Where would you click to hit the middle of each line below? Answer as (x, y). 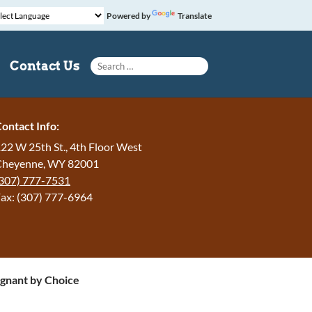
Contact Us (45, 66)
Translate (194, 15)
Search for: (121, 56)
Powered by (127, 15)
